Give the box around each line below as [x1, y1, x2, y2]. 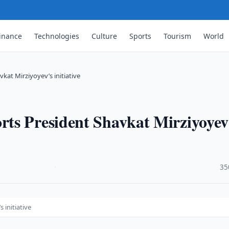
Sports [129, 31, 152, 41]
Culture [91, 31, 118, 41]
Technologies [34, 31, 80, 41]
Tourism [164, 31, 192, 41]
